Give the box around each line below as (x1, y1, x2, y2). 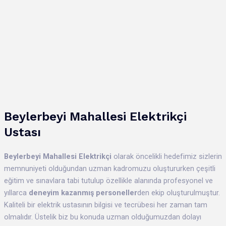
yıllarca (4, 188, 29, 197)
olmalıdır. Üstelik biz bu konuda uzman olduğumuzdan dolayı (4, 212, 201, 221)
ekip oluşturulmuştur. (151, 188, 220, 197)
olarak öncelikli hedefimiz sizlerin (111, 151, 222, 161)
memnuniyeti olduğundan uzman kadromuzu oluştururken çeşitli (4, 163, 215, 173)
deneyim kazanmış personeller (29, 188, 137, 197)
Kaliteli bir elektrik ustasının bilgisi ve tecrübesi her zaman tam (4, 200, 207, 209)
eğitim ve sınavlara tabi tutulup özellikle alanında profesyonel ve (4, 176, 213, 185)
